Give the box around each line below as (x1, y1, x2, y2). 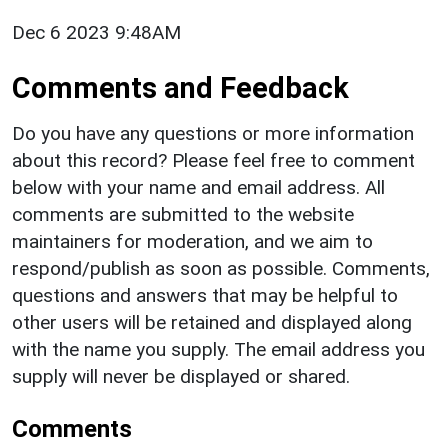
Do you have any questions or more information (12, 121, 414, 145)
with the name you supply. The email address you (12, 337, 425, 361)
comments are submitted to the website (12, 202, 354, 226)
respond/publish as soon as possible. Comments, (12, 256, 430, 280)
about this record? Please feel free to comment (12, 148, 415, 172)
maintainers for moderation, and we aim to (12, 229, 373, 253)
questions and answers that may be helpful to (12, 283, 398, 307)
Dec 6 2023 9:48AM (12, 20, 181, 44)
